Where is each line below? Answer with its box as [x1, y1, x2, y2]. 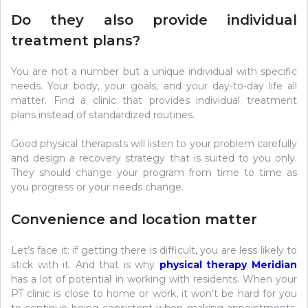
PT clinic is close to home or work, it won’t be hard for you [11, 287, 297, 300]
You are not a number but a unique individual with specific [11, 65, 297, 78]
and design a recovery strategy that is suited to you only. [11, 152, 297, 165]
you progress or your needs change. [11, 181, 184, 194]
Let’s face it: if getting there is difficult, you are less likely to [11, 244, 297, 257]
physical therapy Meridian [159, 258, 298, 272]
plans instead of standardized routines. [11, 109, 195, 122]
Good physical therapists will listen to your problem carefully [11, 137, 297, 151]
